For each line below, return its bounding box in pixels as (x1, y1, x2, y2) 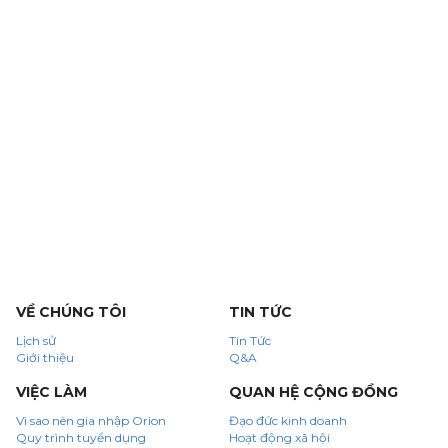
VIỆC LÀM (16, 383, 87, 402)
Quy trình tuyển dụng (16, 430, 146, 446)
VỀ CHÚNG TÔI (16, 303, 126, 322)
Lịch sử (16, 333, 56, 349)
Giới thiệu (16, 350, 74, 366)
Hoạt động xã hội (229, 430, 330, 446)
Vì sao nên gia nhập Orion (16, 413, 166, 429)
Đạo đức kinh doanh (229, 413, 347, 429)
